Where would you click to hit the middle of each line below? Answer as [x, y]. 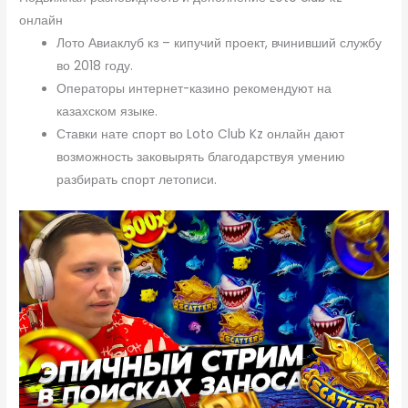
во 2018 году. [95, 66]
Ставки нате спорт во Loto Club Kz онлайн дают [201, 135]
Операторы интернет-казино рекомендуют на [194, 89]
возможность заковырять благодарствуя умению [201, 158]
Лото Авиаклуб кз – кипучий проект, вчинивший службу [219, 44]
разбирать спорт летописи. [137, 180]
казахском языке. [107, 112]
